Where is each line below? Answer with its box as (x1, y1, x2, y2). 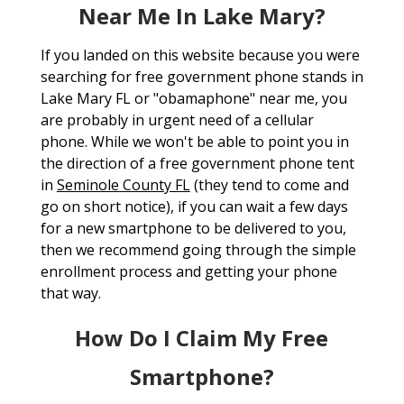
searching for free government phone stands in (40, 67, 363, 87)
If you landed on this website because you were (40, 45, 360, 66)
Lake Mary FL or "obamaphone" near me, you (40, 88, 347, 109)
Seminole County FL (56, 175, 190, 196)
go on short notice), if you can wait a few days (40, 197, 348, 217)
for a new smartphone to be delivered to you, (40, 218, 346, 239)
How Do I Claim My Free (75, 323, 329, 353)
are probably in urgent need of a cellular (40, 110, 314, 131)
